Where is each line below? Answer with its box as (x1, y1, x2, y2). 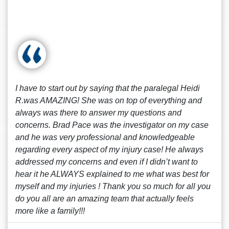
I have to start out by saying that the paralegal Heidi (15, 84, 200, 93)
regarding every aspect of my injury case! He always (15, 145, 203, 154)
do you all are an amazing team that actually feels (15, 194, 194, 203)
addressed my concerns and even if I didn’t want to (15, 157, 198, 166)
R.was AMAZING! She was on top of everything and (15, 96, 202, 105)
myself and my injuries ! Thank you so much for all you (15, 182, 211, 191)
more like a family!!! (15, 207, 85, 215)
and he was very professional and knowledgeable (15, 133, 195, 142)
